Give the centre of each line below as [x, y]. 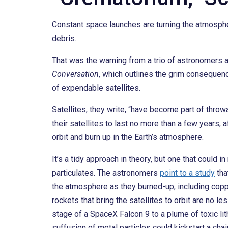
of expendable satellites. [97, 88]
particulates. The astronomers [106, 173]
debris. [64, 39]
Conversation [75, 74]
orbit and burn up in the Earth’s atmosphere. [128, 137]
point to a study [187, 173]
